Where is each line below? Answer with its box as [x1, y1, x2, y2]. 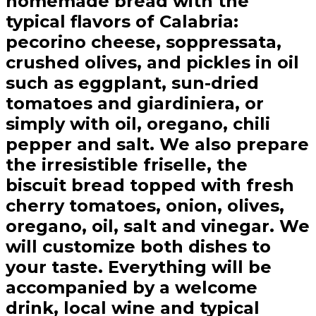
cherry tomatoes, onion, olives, [6, 195, 284, 217]
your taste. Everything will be [6, 257, 272, 278]
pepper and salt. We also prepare [6, 134, 309, 155]
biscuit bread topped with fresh [6, 175, 294, 196]
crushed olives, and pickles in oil [6, 52, 299, 73]
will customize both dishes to [6, 236, 271, 257]
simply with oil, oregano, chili [6, 114, 270, 135]
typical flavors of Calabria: [6, 11, 238, 32]
